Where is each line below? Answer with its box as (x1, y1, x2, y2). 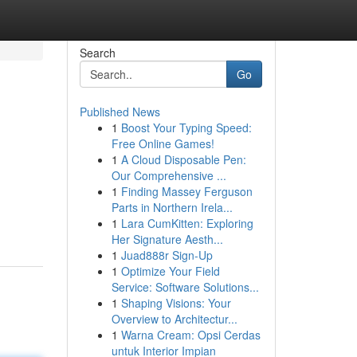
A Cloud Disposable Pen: (120, 151, 246, 167)
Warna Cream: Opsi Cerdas (120, 327, 261, 343)
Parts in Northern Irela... (111, 199, 233, 215)
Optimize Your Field (120, 263, 220, 279)
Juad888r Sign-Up (120, 247, 213, 263)
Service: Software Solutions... (111, 279, 259, 295)
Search (79, 45, 116, 61)
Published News (79, 104, 160, 120)
